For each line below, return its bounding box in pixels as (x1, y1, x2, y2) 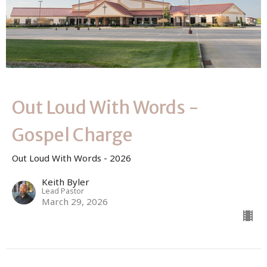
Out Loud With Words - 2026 (12, 151, 131, 164)
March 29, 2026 (42, 195, 108, 207)
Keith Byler (42, 175, 89, 188)
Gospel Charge (12, 123, 133, 146)
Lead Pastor (42, 185, 84, 196)
